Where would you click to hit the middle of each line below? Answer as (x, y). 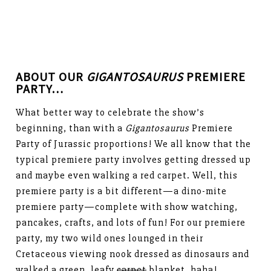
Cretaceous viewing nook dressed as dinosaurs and (133, 254)
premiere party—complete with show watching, (127, 207)
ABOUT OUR (51, 77)
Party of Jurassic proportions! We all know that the (134, 144)
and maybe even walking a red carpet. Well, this (127, 176)
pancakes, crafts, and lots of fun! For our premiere (131, 223)
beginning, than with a (71, 129)
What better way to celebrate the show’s (110, 113)
